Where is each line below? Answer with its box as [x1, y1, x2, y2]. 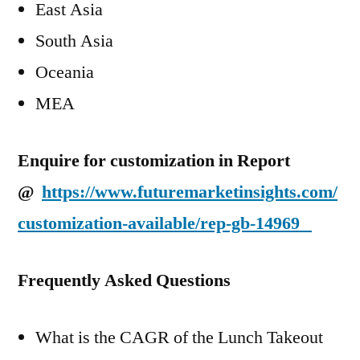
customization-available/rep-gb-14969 [18, 212, 312, 235]
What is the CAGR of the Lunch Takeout [35, 326, 323, 349]
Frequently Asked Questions [18, 269, 231, 292]
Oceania [35, 61, 94, 84]
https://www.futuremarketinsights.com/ [42, 181, 337, 203]
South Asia [35, 30, 113, 52]
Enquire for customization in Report [18, 149, 290, 172]
